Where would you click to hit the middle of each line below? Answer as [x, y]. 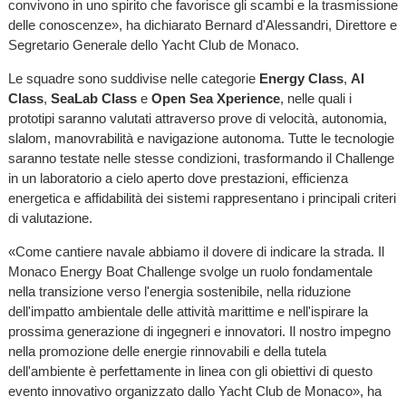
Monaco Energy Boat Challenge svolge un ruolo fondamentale [190, 272]
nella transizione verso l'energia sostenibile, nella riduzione [179, 292]
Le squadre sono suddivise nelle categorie [133, 79]
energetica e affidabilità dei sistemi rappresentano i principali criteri [202, 198]
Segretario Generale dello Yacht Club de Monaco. [153, 44]
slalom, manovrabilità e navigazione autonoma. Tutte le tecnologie [201, 139]
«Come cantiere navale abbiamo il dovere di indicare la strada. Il [196, 252]
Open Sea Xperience [215, 99]
